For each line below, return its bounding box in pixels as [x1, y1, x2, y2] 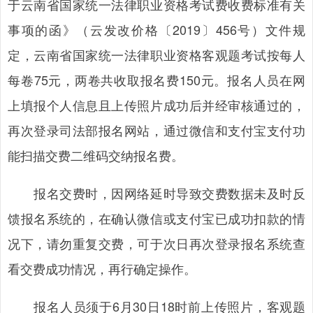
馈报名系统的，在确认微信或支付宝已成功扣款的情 [8, 209, 305, 227]
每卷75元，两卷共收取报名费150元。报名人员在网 [8, 71, 305, 89]
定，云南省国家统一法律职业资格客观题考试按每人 [8, 45, 305, 64]
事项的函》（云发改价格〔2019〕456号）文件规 [8, 20, 305, 38]
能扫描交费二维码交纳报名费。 [8, 146, 184, 164]
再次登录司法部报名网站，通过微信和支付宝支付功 [8, 121, 305, 139]
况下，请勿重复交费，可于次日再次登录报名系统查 [8, 234, 305, 252]
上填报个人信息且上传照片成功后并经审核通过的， [8, 96, 305, 114]
